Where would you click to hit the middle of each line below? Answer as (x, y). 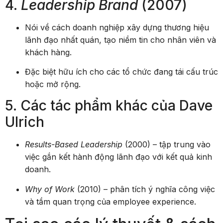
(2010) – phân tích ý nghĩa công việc (145, 189)
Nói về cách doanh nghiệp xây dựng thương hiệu (117, 27)
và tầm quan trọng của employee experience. (111, 201)
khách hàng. (48, 52)
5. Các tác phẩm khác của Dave (109, 106)
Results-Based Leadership (74, 145)
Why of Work (50, 189)
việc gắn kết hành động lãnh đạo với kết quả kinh (118, 157)
